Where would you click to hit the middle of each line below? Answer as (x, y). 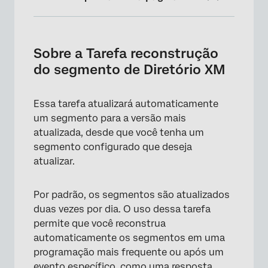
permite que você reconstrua (100, 223)
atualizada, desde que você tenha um (119, 133)
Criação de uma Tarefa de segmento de (121, 62)
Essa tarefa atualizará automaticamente (126, 104)
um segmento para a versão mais (110, 118)
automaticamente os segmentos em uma (129, 238)
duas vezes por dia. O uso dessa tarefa (122, 209)
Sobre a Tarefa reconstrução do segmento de (133, 26)
